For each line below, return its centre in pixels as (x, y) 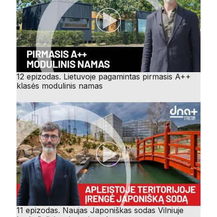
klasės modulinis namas (60, 85)
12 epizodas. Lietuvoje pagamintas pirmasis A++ (104, 76)
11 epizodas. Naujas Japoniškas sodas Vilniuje (100, 210)
